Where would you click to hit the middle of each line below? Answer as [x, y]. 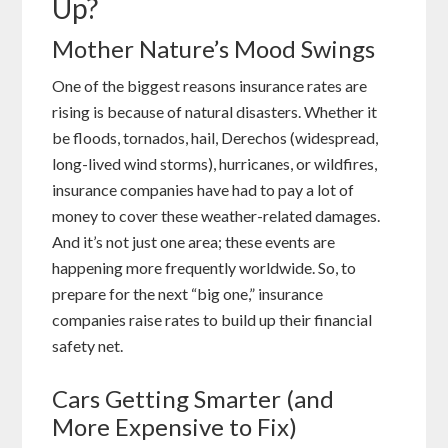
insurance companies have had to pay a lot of [203, 190]
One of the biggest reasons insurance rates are [210, 86]
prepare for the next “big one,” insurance [188, 294]
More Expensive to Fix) [175, 427]
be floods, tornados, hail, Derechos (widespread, [215, 138]
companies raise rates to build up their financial [212, 320]
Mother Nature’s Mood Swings [214, 49]
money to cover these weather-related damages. [216, 216]
